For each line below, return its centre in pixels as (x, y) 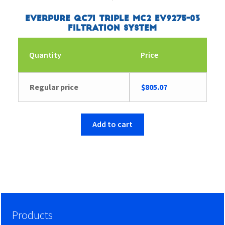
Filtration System (113, 28)
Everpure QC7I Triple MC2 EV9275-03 (112, 19)
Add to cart (112, 124)
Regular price (54, 87)
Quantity (45, 54)
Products (33, 215)
